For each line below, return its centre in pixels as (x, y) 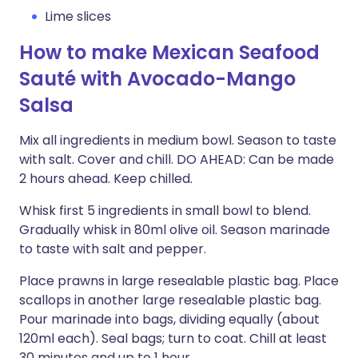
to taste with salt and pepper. (113, 249)
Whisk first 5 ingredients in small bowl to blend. (165, 211)
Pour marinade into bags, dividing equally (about (169, 319)
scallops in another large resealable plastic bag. (170, 300)
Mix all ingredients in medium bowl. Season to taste (178, 140)
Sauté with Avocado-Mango (157, 79)
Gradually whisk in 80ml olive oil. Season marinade (175, 230)
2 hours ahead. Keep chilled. (106, 179)
